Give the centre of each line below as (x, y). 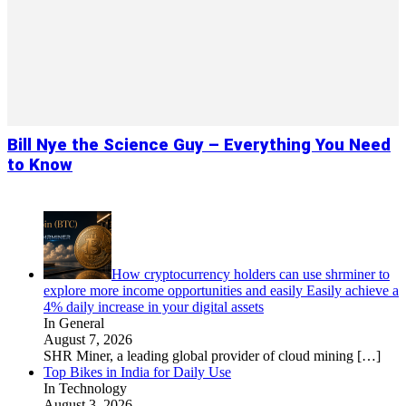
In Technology (85, 388)
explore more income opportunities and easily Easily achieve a (221, 290)
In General (74, 323)
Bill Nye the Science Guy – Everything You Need (199, 145)
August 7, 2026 (88, 339)
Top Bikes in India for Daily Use (137, 372)
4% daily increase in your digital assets (154, 307)
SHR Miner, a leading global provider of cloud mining (200, 356)
